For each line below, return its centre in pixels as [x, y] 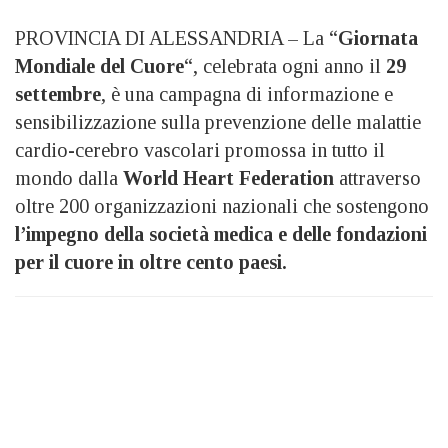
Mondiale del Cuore [99, 65]
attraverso [377, 177]
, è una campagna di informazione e [247, 93]
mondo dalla [69, 177]
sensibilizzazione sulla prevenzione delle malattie [218, 121]
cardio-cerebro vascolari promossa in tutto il [200, 149]
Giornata [378, 37]
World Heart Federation [228, 177]
